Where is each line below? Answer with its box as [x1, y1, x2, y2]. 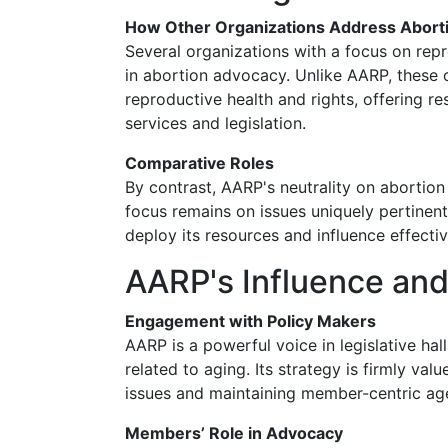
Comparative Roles [125, 153, 274, 173]
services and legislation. [125, 113, 306, 133]
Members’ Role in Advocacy [125, 423, 343, 443]
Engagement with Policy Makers [125, 311, 376, 331]
